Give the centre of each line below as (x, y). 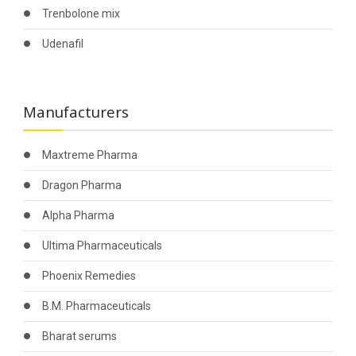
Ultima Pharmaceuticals (102, 246)
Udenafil (62, 44)
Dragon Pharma (81, 185)
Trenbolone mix (81, 14)
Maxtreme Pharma (89, 155)
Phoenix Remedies (89, 276)
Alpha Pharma (78, 215)
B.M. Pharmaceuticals (96, 306)
